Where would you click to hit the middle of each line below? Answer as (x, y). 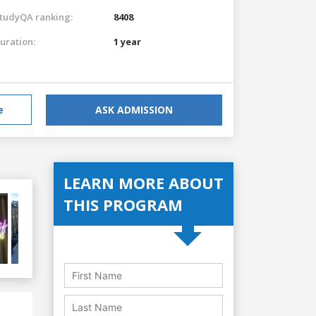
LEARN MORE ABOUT (144, 182)
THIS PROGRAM (123, 204)
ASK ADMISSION (134, 109)
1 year (127, 41)
